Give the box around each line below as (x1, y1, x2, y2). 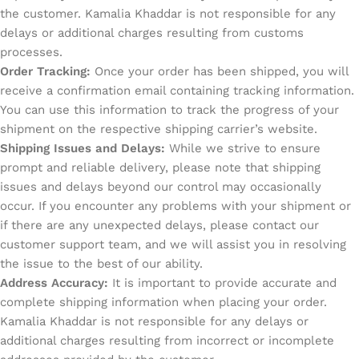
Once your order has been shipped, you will (91, 64, 349, 79)
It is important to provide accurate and (108, 276, 337, 290)
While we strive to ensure (165, 141, 321, 155)
